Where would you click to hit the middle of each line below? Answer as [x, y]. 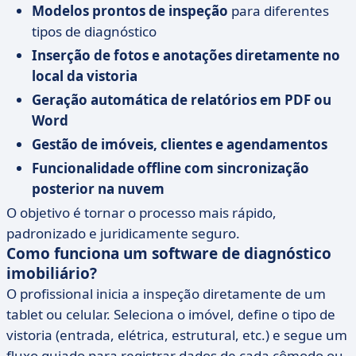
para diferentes [279, 11]
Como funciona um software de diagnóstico [169, 253]
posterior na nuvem [98, 189]
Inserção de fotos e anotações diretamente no [186, 55]
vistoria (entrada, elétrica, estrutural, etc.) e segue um [177, 335]
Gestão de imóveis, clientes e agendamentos [180, 144]
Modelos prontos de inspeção [130, 11]
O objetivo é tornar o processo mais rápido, [141, 213]
